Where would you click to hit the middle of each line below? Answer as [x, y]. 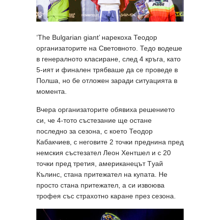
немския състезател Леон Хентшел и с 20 [104, 153]
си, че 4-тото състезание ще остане [94, 121]
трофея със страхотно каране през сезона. [106, 196]
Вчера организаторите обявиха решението [106, 110]
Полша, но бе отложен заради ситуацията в [107, 81]
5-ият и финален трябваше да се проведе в [107, 70]
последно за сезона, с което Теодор [95, 131]
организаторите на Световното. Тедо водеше [109, 48]
